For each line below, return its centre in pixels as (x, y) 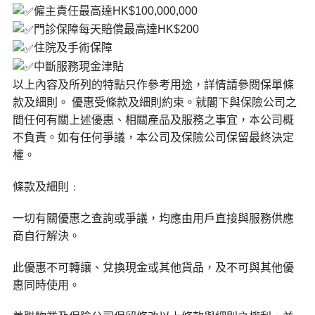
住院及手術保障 (73, 48)
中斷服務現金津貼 (78, 66)
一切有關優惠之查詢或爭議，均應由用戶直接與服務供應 (153, 218)
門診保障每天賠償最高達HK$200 (116, 30)
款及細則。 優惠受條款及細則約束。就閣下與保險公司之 (154, 102)
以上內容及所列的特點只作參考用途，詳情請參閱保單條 (153, 84)
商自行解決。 (46, 236)
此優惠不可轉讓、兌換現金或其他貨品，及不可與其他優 (153, 267)
